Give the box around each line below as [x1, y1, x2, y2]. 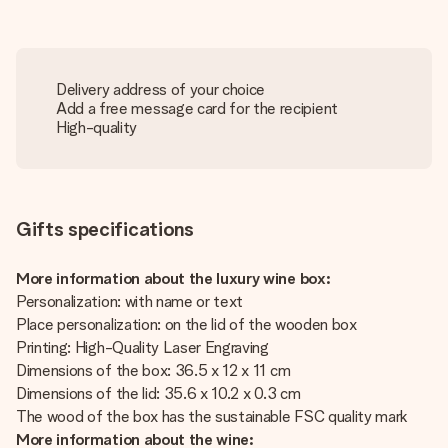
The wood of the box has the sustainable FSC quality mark [16, 407, 409, 426]
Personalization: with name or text [16, 292, 244, 311]
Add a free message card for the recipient [56, 99, 338, 118]
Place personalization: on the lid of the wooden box [16, 315, 357, 334]
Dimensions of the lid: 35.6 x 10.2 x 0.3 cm [16, 384, 301, 403]
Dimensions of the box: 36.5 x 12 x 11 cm [16, 361, 291, 380]
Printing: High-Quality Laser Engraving [16, 338, 269, 357]
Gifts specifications [16, 217, 194, 241]
